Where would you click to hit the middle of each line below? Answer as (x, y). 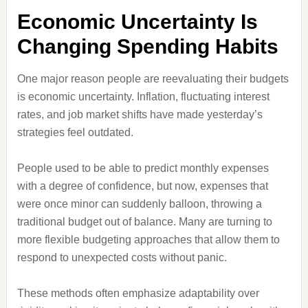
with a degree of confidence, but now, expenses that (142, 186)
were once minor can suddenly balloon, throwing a (139, 204)
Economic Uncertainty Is (137, 22)
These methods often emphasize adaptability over (138, 293)
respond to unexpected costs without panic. (122, 257)
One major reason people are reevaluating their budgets (153, 79)
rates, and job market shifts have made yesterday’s (140, 114)
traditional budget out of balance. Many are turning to (144, 222)
